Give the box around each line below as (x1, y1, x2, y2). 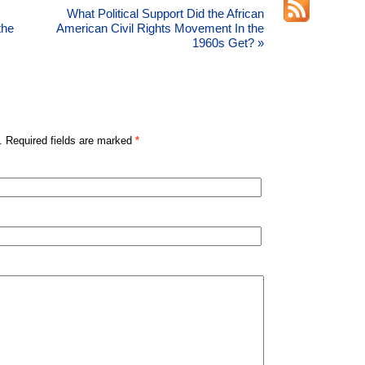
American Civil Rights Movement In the (56, 21, 264, 35)
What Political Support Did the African (67, 7, 264, 20)
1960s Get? (192, 36, 257, 50)
